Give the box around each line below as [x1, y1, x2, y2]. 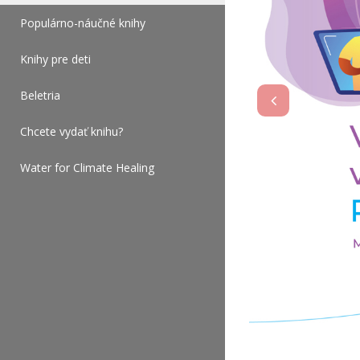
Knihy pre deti [20, 51, 91, 67]
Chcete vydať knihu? [20, 124, 123, 139]
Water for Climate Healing [20, 160, 154, 175]
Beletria [20, 88, 60, 103]
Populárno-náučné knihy [20, 15, 145, 31]
